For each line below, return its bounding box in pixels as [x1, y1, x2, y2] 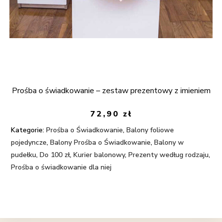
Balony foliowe [126, 125, 174, 135]
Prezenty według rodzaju [128, 150, 209, 160]
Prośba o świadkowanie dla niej [11, 163, 112, 172]
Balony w [154, 138, 184, 148]
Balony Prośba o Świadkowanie [50, 138, 151, 148]
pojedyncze [11, 138, 47, 148]
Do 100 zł [40, 150, 70, 160]
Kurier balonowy [73, 150, 125, 160]
